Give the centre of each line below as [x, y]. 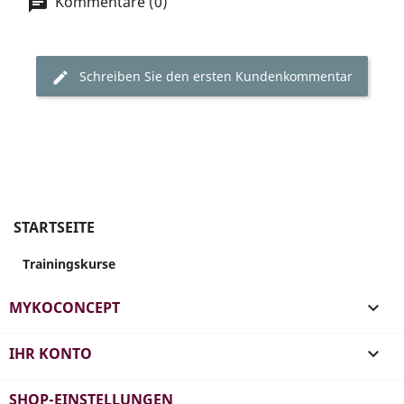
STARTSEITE [54, 227]
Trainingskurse [69, 263]
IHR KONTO [50, 353]
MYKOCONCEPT [64, 307]
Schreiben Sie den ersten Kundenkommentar [216, 76]
